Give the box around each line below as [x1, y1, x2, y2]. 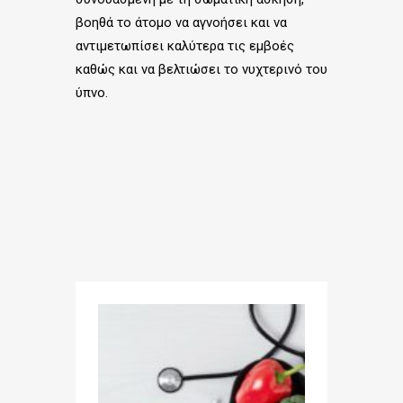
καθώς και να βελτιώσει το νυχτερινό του [76, 61, 327, 78]
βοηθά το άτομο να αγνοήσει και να [76, 14, 287, 31]
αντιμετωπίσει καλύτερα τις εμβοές [76, 38, 294, 55]
